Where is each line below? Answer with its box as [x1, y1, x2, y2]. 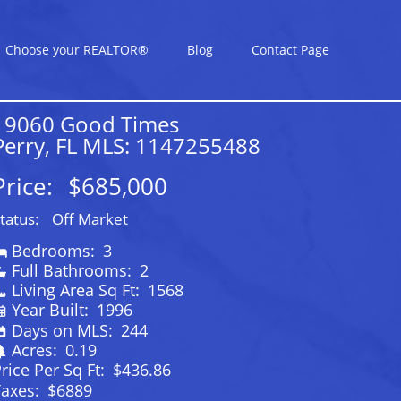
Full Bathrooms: [11, 259, 136, 281]
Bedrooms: [11, 239, 99, 261]
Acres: [11, 338, 62, 361]
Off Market [52, 209, 128, 230]
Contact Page [252, 41, 329, 58]
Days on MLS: [11, 319, 117, 341]
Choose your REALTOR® [5, 41, 149, 58]
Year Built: [11, 299, 93, 321]
